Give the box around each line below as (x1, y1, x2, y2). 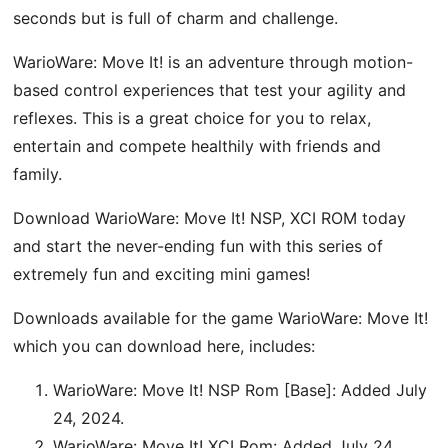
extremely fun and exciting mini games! (13, 263, 311, 284)
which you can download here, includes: (13, 335, 316, 356)
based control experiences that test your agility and (13, 79, 407, 100)
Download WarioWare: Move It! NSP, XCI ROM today (13, 207, 407, 228)
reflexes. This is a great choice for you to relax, (13, 107, 372, 128)
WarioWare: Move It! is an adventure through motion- (13, 51, 414, 72)
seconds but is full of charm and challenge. (13, 7, 339, 28)
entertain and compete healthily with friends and (13, 135, 382, 156)
